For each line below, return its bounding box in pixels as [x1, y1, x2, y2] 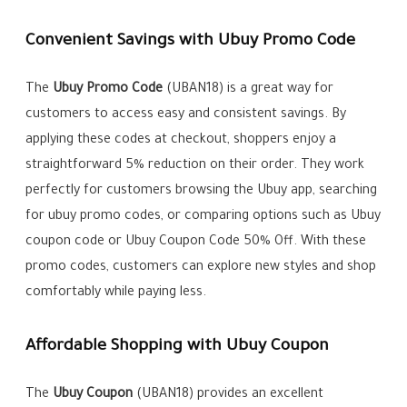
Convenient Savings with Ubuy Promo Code [25, 33, 356, 52]
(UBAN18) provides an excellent [133, 388, 324, 403]
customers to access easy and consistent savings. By [25, 108, 347, 124]
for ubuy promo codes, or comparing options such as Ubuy [25, 210, 382, 225]
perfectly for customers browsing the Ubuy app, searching [25, 184, 378, 200]
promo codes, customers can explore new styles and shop [25, 261, 377, 276]
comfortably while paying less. [25, 286, 207, 302]
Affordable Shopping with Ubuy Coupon [25, 338, 330, 357]
